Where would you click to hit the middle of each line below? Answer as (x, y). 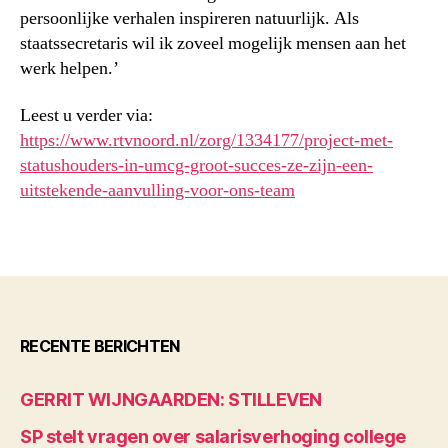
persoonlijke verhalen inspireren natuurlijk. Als (189, 18)
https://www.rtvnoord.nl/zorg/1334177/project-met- (206, 140)
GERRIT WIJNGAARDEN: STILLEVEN (171, 399)
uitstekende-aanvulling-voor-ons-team (157, 190)
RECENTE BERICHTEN (100, 345)
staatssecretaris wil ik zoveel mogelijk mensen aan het (213, 43)
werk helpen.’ (69, 68)
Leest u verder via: (86, 115)
